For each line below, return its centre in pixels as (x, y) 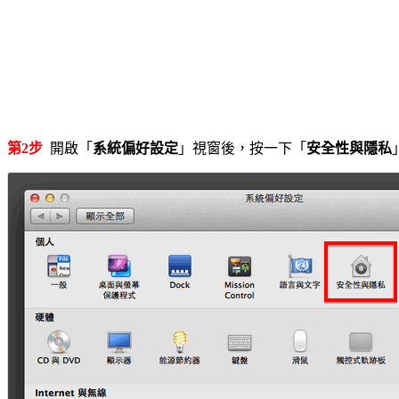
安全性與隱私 (349, 149)
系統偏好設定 (135, 149)
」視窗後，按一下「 (242, 149)
